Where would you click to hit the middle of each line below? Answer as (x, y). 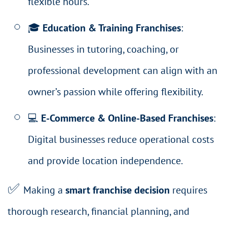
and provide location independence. (105, 161)
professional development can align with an (123, 71)
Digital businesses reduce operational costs (121, 140)
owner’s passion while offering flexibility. (116, 92)
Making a (44, 190)
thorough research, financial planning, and (99, 211)
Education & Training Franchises (112, 28)
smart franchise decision (118, 190)
